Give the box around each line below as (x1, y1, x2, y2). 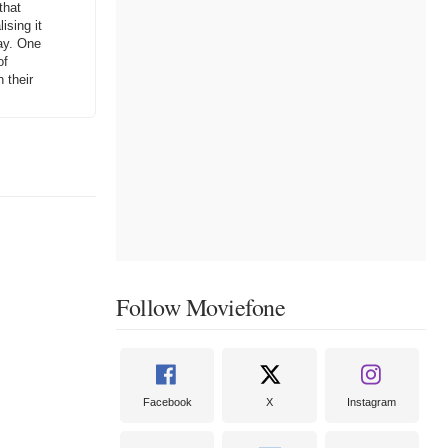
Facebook (142, 396, 192, 408)
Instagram (347, 396, 397, 408)
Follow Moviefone (116, 291, 285, 323)
